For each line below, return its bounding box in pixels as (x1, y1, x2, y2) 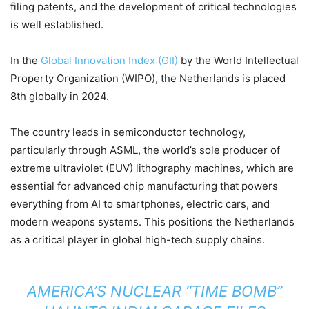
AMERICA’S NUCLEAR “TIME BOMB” (27, 282, 282, 300)
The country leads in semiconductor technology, (10, 126, 246, 139)
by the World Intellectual (178, 54, 299, 67)
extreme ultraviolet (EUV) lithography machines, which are (10, 161, 294, 175)
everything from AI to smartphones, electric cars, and (10, 197, 270, 210)
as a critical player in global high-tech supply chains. (10, 233, 265, 246)
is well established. (10, 18, 103, 31)
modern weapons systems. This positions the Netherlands (10, 215, 295, 228)
